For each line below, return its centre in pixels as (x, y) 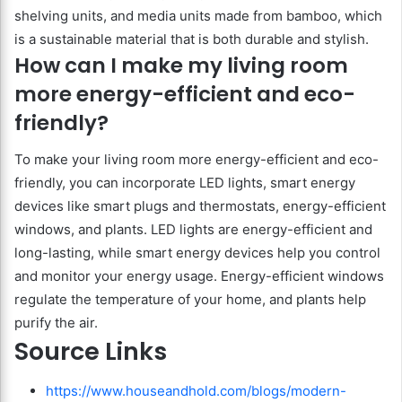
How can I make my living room (181, 66)
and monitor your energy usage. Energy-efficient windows (199, 275)
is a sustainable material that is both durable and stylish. (192, 39)
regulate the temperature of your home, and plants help (190, 299)
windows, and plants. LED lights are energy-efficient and (193, 229)
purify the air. (56, 322)
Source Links (91, 351)
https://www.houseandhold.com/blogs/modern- (196, 391)
